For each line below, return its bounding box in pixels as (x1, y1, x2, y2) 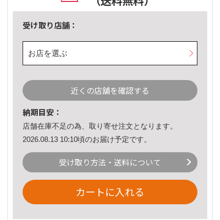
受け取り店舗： (23, 19, 78, 31)
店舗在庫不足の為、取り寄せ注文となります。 (23, 122, 177, 131)
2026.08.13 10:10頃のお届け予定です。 (23, 135, 151, 143)
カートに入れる (76, 185, 144, 199)
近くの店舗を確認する (71, 84, 149, 97)
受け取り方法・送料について (59, 156, 161, 168)
